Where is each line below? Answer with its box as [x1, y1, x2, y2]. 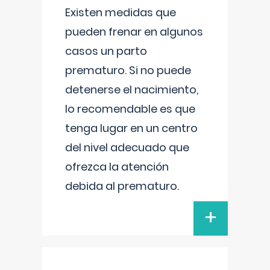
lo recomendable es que [65, 101, 195, 116]
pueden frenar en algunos [65, 24, 203, 39]
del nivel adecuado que [65, 140, 189, 155]
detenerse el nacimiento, [65, 82, 198, 97]
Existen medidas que [65, 5, 176, 20]
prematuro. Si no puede [65, 63, 191, 78]
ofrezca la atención [65, 159, 169, 174]
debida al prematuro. [65, 178, 179, 193]
